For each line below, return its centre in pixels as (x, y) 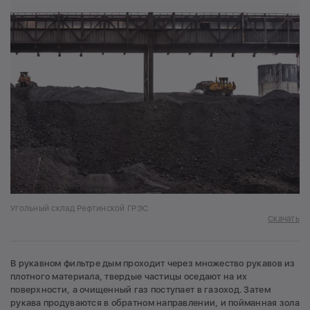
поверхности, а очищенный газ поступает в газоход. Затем (140, 289)
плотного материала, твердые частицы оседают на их (129, 276)
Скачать (284, 218)
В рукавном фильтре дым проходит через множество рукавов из (153, 263)
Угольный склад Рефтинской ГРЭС (80, 208)
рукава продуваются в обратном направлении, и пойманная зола (155, 302)
